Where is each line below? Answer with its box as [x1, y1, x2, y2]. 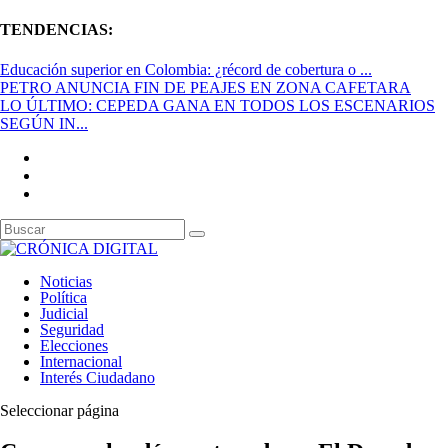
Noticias [40, 272, 92, 290]
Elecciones [40, 336, 108, 354]
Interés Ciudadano [40, 368, 155, 386]
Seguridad [40, 320, 104, 338]
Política [40, 288, 87, 306]
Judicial [40, 304, 88, 322]
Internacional [40, 352, 122, 370]
